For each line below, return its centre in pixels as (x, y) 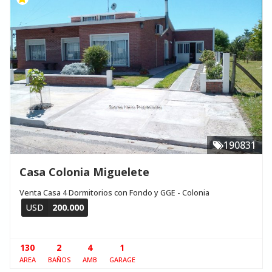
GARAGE (122, 260)
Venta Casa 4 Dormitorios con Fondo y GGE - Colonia (114, 193)
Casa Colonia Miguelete (84, 172)
